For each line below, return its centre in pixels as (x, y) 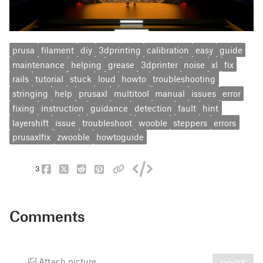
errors (225, 122)
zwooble (74, 137)
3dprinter (159, 64)
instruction (63, 108)
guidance (109, 108)
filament (58, 50)
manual (170, 94)
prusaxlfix (32, 137)
